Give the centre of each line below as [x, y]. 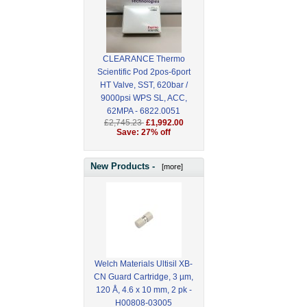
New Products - [124, 166]
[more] [170, 166]
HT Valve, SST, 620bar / [144, 85]
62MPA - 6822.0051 [144, 111]
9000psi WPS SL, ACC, [144, 98]
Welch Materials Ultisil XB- [144, 263]
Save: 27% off [144, 133]
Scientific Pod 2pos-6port [144, 72]
